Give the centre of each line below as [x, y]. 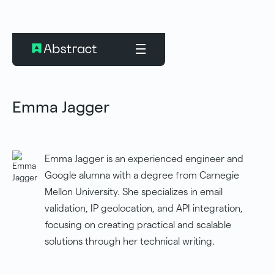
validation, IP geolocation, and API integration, [144, 208]
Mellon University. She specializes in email [134, 192]
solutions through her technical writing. [130, 241]
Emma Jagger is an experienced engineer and [144, 159]
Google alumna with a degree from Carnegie [142, 175]
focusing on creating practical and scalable [138, 225]
